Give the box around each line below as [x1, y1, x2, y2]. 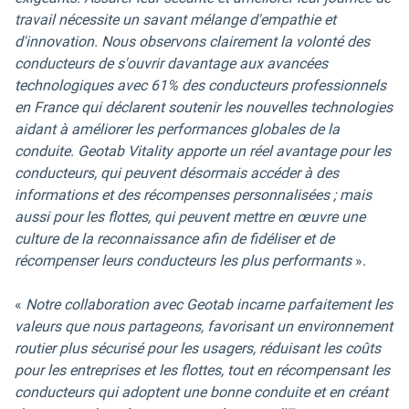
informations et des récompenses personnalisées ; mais [15, 186, 372, 204]
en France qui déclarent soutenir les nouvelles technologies [15, 99, 393, 116]
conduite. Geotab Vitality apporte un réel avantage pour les [15, 142, 391, 160]
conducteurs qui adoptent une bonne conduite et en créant [15, 383, 388, 401]
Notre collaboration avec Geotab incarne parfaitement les [26, 296, 393, 313]
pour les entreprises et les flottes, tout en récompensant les [15, 362, 390, 379]
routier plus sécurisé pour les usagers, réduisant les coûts [15, 340, 381, 357]
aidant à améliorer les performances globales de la [15, 121, 340, 138]
